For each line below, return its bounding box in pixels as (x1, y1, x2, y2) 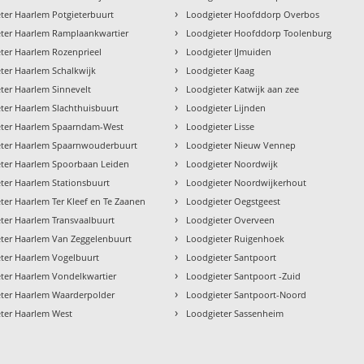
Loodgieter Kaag (186, 63, 255, 76)
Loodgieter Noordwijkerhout (186, 175, 307, 188)
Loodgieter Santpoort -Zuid (186, 269, 301, 282)
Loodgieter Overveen (186, 213, 275, 226)
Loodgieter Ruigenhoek (186, 232, 285, 245)
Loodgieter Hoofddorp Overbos (186, 7, 320, 20)
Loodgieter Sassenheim (186, 306, 284, 319)
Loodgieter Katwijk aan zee (186, 82, 300, 95)
